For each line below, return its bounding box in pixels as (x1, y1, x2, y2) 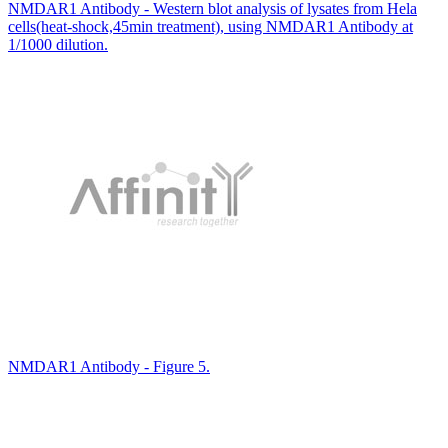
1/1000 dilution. (8, 35, 108, 53)
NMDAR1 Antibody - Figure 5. (8, 357, 210, 375)
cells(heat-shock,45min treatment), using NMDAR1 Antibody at (8, 17, 413, 35)
